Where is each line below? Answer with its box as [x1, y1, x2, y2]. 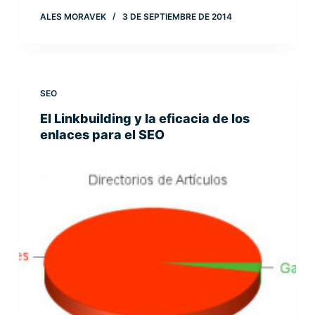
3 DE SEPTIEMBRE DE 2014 [122, 11, 232, 22]
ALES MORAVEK [39, 11, 106, 22]
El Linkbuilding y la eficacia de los [39, 111, 250, 127]
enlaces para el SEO [39, 127, 165, 143]
